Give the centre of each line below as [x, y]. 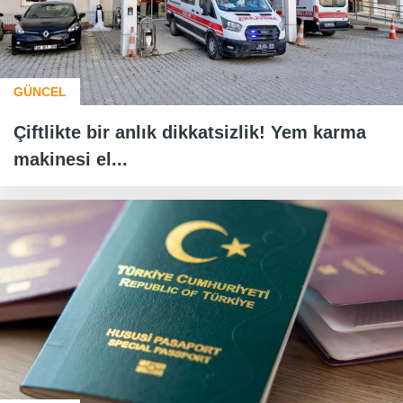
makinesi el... [71, 159]
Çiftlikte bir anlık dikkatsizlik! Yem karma [190, 132]
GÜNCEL [40, 91]
